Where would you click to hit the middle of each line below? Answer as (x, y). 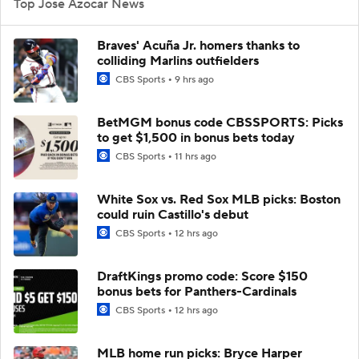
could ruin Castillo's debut (173, 214)
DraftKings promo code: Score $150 (202, 276)
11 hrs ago (196, 156)
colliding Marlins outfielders (178, 61)
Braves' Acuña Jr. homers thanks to (198, 45)
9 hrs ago (194, 79)
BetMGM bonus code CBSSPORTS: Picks (220, 122)
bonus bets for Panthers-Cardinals (197, 291)
